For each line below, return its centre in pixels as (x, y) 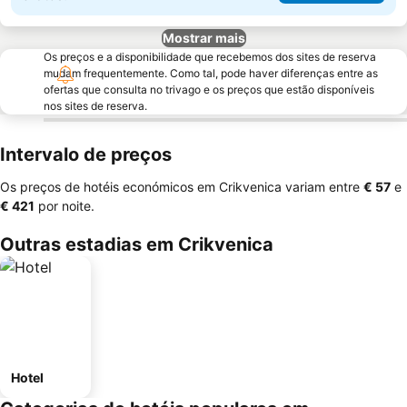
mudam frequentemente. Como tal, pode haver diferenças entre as (211, 73)
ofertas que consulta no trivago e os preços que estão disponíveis (209, 89)
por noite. (65, 206)
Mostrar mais (203, 38)
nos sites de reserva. (95, 106)
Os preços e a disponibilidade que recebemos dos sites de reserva (210, 57)
